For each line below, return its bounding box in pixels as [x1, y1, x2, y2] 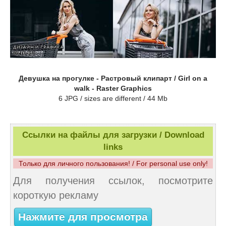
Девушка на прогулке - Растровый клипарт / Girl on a [19, 74, 207, 82]
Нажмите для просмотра [18, 211, 148, 223]
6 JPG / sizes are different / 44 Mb [59, 94, 167, 102]
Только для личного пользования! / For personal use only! [18, 159, 208, 167]
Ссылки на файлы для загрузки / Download [22, 130, 204, 140]
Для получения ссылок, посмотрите [13, 175, 213, 186]
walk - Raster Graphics [74, 84, 152, 92]
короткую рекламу [13, 189, 98, 201]
